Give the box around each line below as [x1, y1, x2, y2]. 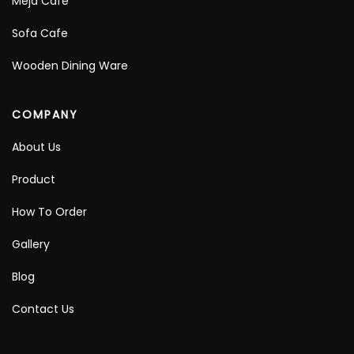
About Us [12, 139, 61, 156]
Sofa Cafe [12, 25, 68, 42]
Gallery [12, 236, 50, 253]
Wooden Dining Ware [12, 58, 128, 74]
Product [12, 171, 55, 188]
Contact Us [12, 301, 74, 318]
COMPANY [12, 107, 78, 123]
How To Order [12, 204, 87, 220]
